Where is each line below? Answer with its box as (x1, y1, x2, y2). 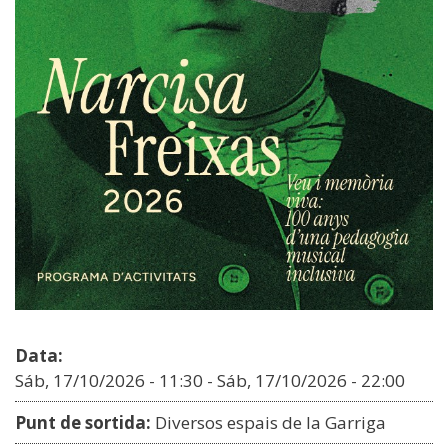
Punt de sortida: (15, 411, 151, 435)
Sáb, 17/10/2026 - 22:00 (217, 369, 405, 393)
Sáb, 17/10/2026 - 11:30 (15, 369, 203, 393)
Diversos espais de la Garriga (155, 411, 386, 435)
